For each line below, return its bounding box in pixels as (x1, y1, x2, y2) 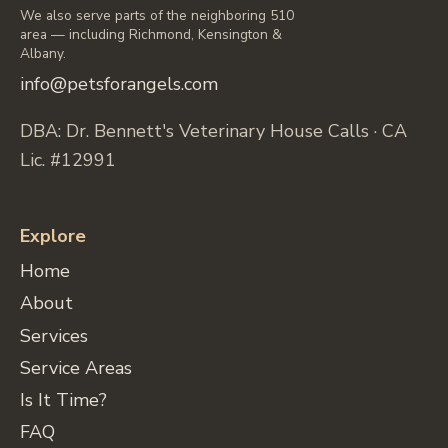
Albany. (20, 43, 66, 63)
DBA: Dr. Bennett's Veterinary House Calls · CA (20, 119, 407, 144)
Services (20, 323, 88, 348)
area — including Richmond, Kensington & (20, 24, 282, 44)
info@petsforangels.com (20, 72, 218, 97)
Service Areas (20, 355, 132, 380)
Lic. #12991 (20, 148, 116, 173)
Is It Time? (20, 388, 107, 413)
